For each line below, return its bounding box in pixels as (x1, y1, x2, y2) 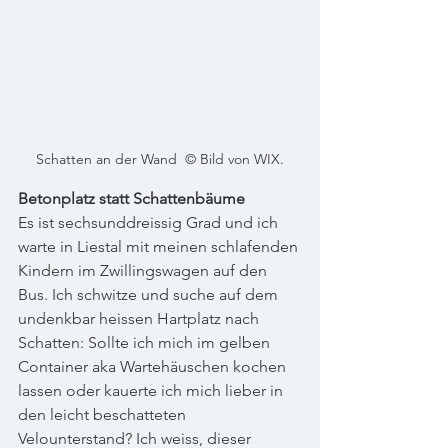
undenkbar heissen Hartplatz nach (18, 309, 263, 328)
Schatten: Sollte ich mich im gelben (18, 333, 274, 352)
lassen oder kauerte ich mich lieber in (18, 381, 287, 400)
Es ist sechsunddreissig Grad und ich (18, 213, 282, 232)
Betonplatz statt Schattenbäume (18, 189, 245, 208)
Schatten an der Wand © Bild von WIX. (36, 150, 284, 168)
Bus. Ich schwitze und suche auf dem (18, 285, 282, 304)
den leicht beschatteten (18, 405, 190, 424)
